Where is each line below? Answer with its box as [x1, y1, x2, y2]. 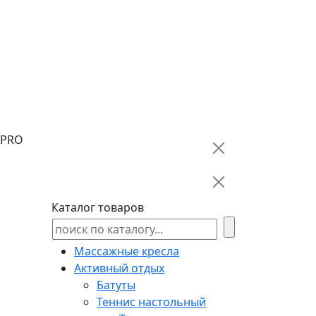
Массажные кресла [74, 243, 179, 259]
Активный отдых [74, 260, 164, 276]
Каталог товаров [51, 199, 144, 215]
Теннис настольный [97, 293, 206, 310]
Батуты [97, 276, 135, 293]
